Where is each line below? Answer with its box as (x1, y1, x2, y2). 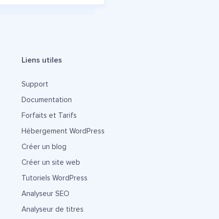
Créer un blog (22, 143, 66, 151)
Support (22, 81, 48, 88)
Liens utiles (22, 56, 62, 64)
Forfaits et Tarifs (22, 112, 77, 119)
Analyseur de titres (22, 206, 84, 213)
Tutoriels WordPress (22, 175, 88, 182)
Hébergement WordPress (22, 128, 105, 135)
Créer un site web (22, 159, 80, 166)
